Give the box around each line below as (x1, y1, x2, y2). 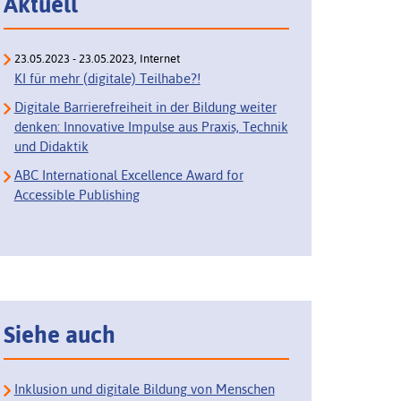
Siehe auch (3, 321, 115, 349)
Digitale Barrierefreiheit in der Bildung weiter (13, 99, 277, 115)
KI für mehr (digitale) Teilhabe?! (13, 71, 200, 87)
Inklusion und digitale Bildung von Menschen (13, 380, 275, 397)
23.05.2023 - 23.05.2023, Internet (13, 52, 180, 66)
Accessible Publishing (13, 187, 140, 203)
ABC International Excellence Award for (13, 167, 243, 183)
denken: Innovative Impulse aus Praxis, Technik (13, 119, 288, 135)
